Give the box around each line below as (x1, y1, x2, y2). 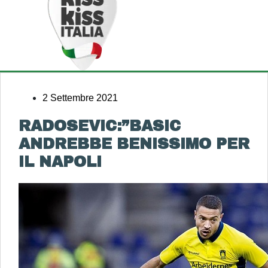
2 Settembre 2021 (42, 93, 118, 103)
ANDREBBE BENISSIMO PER (19, 136, 249, 152)
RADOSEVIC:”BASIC (19, 118, 181, 134)
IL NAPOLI (19, 154, 102, 170)
